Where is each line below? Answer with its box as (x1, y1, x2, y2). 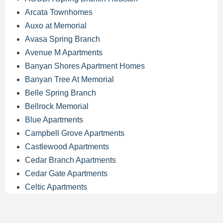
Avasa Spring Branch (25, 35, 100, 43)
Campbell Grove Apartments (25, 129, 124, 137)
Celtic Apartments (25, 183, 87, 191)
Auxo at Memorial (25, 21, 87, 30)
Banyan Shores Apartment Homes (25, 62, 145, 70)
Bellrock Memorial (25, 102, 89, 111)
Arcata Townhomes (25, 8, 93, 16)
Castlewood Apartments (25, 142, 109, 151)
